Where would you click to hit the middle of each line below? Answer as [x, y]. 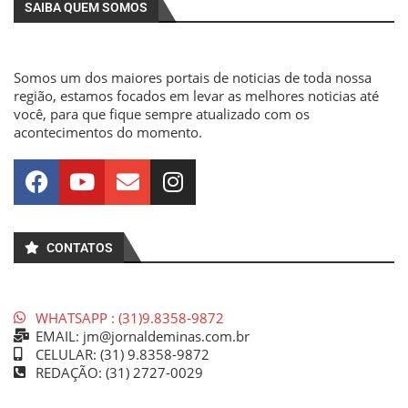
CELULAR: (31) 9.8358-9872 [122, 354]
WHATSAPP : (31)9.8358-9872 [129, 317]
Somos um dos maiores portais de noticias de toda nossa [193, 77]
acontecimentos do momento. [108, 132]
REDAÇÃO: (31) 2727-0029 [119, 372]
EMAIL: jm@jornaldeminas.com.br [142, 336]
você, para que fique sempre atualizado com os [162, 113]
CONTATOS [80, 247]
